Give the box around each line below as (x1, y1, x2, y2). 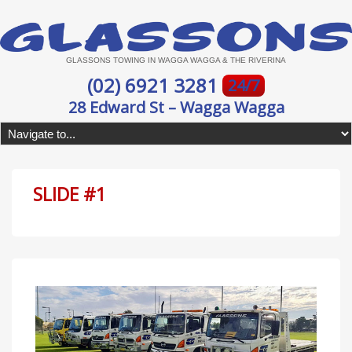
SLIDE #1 (33, 181, 106, 207)
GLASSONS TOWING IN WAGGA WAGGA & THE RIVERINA (66, 55, 286, 64)
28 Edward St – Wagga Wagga (68, 97, 284, 119)
